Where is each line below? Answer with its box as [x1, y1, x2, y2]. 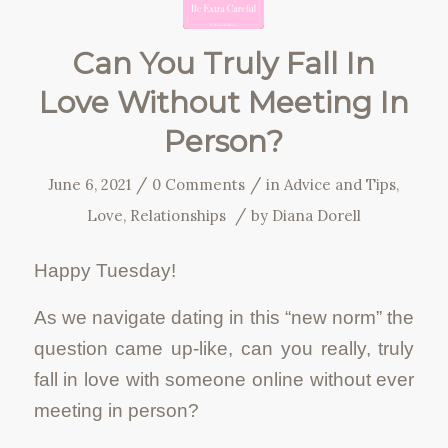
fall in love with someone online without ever [33, 368, 415, 390]
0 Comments [152, 175, 246, 195]
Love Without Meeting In [38, 84, 409, 122]
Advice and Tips [284, 175, 397, 195]
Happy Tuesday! [33, 259, 181, 281]
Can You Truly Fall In [72, 45, 376, 83]
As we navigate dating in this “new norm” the [33, 306, 415, 328]
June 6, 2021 [48, 175, 132, 195]
